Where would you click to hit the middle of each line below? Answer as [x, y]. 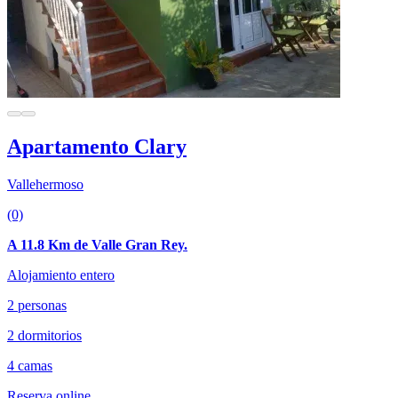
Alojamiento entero [61, 275]
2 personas [37, 305]
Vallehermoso [45, 184]
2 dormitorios [44, 335]
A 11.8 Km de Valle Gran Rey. [97, 244]
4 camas [30, 365]
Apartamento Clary [97, 146]
